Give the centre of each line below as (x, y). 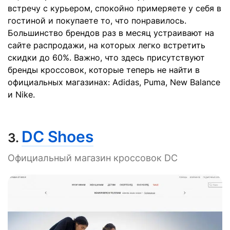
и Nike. (21, 95)
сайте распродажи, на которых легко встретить (107, 45)
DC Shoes (57, 137)
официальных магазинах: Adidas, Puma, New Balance (114, 82)
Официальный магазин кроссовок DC (93, 158)
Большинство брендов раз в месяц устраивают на (111, 33)
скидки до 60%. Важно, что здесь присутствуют (106, 58)
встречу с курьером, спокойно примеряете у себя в (114, 8)
